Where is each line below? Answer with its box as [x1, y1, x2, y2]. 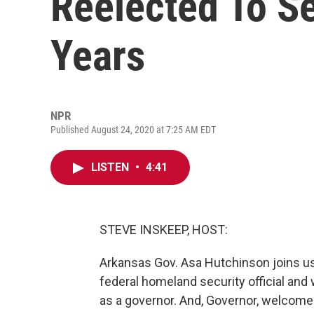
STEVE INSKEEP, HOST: [100, 222, 228, 237]
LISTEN [91, 161, 132, 174]
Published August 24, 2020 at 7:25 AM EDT [50, 124, 216, 135]
